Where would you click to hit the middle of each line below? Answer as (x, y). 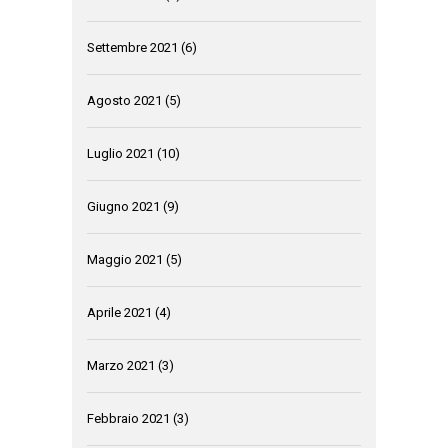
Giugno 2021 (123, 206)
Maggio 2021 (125, 259)
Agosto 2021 (124, 100)
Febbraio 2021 (128, 418)
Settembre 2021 (132, 47)
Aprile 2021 (119, 312)
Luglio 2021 (120, 153)
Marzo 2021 (121, 365)
